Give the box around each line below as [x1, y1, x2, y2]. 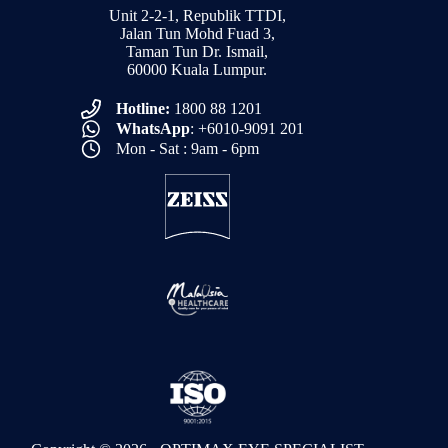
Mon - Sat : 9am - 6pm [115, 139, 259, 157]
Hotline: [115, 99, 170, 117]
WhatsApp [115, 119, 190, 137]
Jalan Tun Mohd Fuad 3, [119, 24, 275, 42]
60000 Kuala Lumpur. [127, 60, 268, 78]
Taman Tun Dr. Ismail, [126, 42, 269, 60]
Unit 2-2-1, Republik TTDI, [108, 6, 286, 24]
